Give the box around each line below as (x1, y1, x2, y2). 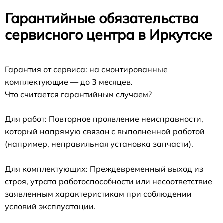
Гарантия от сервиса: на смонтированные (5, 64, 168, 74)
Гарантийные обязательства (5, 9, 198, 27)
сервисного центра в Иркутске (5, 25, 212, 43)
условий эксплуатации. (5, 201, 96, 211)
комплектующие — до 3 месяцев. (5, 76, 133, 87)
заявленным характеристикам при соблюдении (5, 188, 192, 199)
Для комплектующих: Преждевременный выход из (5, 163, 203, 174)
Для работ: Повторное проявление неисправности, (5, 113, 203, 124)
